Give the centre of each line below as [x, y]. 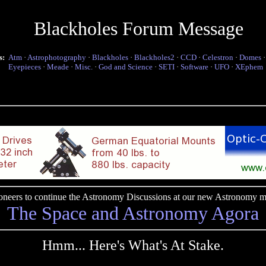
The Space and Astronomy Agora [133, 213]
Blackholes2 [154, 57]
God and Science [126, 67]
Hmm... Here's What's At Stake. [133, 245]
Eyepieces [25, 67]
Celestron [218, 57]
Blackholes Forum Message [138, 28]
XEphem [249, 67]
